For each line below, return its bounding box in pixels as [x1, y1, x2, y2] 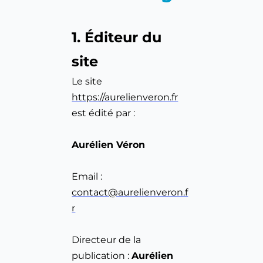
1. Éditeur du [72, 29, 162, 46]
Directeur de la [72, 234, 141, 246]
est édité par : [72, 107, 136, 119]
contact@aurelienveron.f [72, 187, 188, 198]
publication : [72, 250, 132, 262]
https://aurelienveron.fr [72, 92, 178, 103]
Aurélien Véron [72, 139, 146, 151]
